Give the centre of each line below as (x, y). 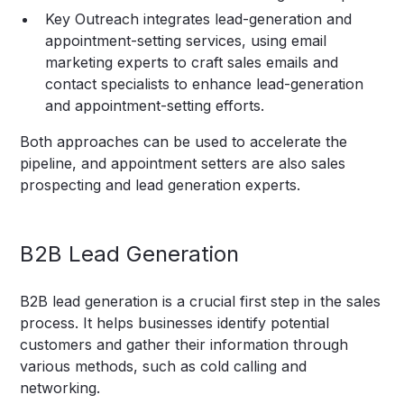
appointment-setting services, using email (186, 41)
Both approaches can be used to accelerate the (184, 142)
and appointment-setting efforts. (155, 106)
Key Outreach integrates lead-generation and (199, 19)
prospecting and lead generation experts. (161, 185)
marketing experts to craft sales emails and (192, 63)
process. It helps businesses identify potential (175, 323)
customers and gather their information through (184, 345)
